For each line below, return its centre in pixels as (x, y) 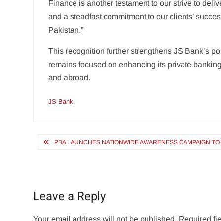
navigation (67, 158)
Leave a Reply (70, 197)
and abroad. (70, 78)
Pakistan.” (66, 30)
